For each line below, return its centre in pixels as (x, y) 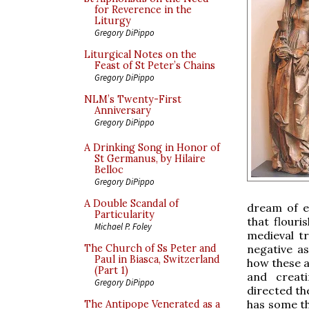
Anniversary (123, 110)
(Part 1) (111, 270)
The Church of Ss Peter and (150, 248)
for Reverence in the (143, 10)
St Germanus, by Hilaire (150, 159)
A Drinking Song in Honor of (152, 148)
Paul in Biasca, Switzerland (157, 259)
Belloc (109, 170)
